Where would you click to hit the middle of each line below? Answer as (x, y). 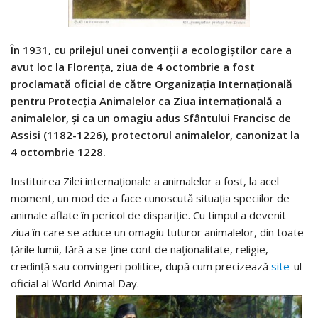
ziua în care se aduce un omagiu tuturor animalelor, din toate (157, 232)
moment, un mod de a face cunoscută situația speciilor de (150, 198)
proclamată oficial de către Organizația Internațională (152, 83)
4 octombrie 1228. (58, 152)
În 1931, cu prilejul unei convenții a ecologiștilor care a (151, 49)
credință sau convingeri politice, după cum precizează (141, 266)
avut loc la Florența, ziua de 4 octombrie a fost (133, 66)
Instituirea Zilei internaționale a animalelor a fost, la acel (145, 181)
